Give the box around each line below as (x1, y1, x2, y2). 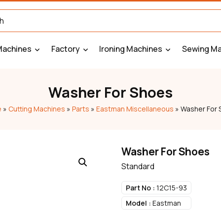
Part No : (125, 183, 155, 192)
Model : (125, 198, 151, 208)
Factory (51, 43, 80, 54)
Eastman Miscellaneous (96, 104, 174, 113)
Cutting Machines (8, 104, 65, 113)
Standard (121, 161, 154, 172)
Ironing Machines (99, 43, 163, 54)
